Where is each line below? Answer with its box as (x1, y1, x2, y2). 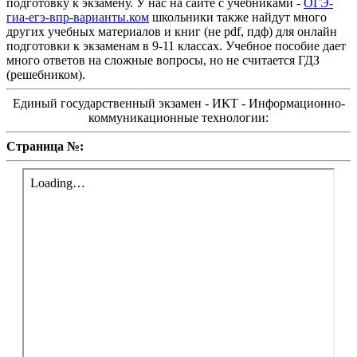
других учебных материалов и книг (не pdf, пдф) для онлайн (6, 24, 337, 38)
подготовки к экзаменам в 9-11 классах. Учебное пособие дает (6, 38, 346, 53)
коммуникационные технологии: (88, 110, 269, 124)
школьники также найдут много (149, 10, 327, 24)
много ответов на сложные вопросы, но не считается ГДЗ (6, 53, 320, 67)
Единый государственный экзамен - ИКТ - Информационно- (12, 96, 345, 110)
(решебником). (6, 67, 85, 81)
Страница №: (6, 139, 84, 153)
